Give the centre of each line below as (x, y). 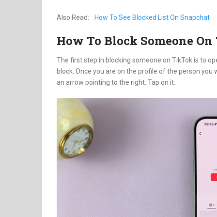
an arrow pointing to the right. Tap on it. (116, 82)
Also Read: (73, 17)
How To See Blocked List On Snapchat (152, 17)
